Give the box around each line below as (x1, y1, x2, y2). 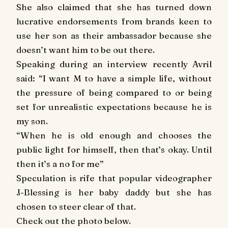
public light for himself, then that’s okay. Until (16, 144, 212, 155)
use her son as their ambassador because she (16, 30, 212, 41)
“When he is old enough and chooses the (16, 130, 212, 140)
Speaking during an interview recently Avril (16, 59, 212, 69)
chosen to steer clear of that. (16, 201, 136, 212)
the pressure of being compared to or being (16, 87, 212, 98)
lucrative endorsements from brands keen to (16, 16, 212, 26)
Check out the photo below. (16, 215, 131, 226)
